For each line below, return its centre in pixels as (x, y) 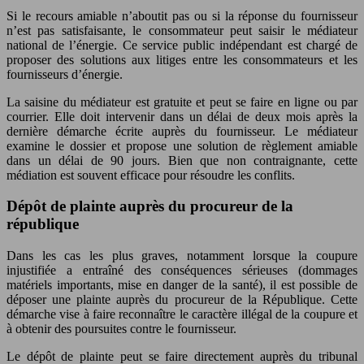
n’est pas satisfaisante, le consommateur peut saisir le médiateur (182, 30)
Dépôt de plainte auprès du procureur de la (150, 206)
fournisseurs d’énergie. (65, 74)
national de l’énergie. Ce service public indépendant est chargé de (182, 45)
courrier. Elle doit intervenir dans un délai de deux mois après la (182, 116)
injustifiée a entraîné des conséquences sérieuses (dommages (182, 270)
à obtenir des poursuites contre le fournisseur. (121, 328)
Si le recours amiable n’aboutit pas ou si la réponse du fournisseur (182, 15)
